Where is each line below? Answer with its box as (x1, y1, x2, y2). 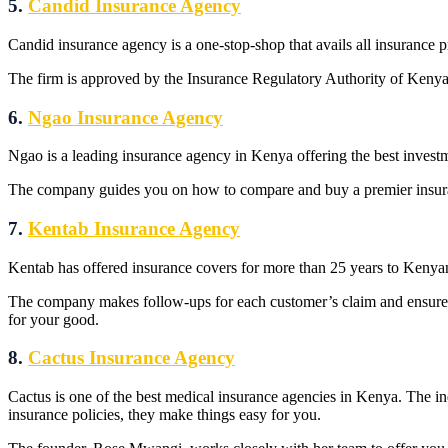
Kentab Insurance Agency (28, 217, 240, 239)
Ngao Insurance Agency (28, 106, 223, 128)
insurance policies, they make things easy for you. (8, 406, 321, 424)
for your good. (8, 310, 99, 328)
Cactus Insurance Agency (28, 347, 235, 369)
